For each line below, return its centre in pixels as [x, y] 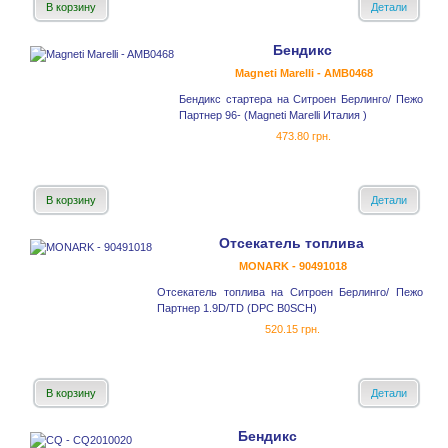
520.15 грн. [292, 329]
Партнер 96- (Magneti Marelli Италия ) [273, 115]
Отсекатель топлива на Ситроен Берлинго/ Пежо [290, 292]
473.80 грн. [303, 136]
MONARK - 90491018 [292, 266]
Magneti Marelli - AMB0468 [303, 73]
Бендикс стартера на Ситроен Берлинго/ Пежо [301, 99]
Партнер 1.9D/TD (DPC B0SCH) [237, 308]
